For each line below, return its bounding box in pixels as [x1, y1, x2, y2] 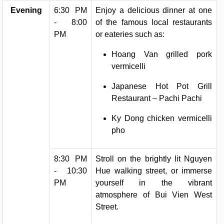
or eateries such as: [95, 30, 164, 38]
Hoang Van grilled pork [111, 50, 212, 58]
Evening [10, 6, 42, 14]
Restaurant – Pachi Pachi [111, 94, 202, 102]
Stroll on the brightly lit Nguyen [95, 154, 212, 163]
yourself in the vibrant [95, 178, 212, 187]
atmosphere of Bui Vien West [95, 190, 212, 199]
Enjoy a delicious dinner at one [95, 6, 212, 14]
